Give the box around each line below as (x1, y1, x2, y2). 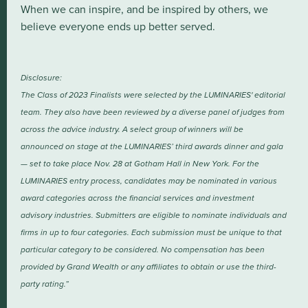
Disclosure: (21, 71, 62, 84)
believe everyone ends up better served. (21, 19, 215, 34)
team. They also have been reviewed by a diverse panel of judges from (21, 106, 285, 118)
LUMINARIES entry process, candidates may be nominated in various (21, 175, 277, 187)
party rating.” (21, 278, 69, 290)
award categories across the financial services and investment (21, 192, 254, 204)
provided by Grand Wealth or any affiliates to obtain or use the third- (21, 261, 276, 273)
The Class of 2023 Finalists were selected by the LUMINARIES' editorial (21, 89, 285, 101)
